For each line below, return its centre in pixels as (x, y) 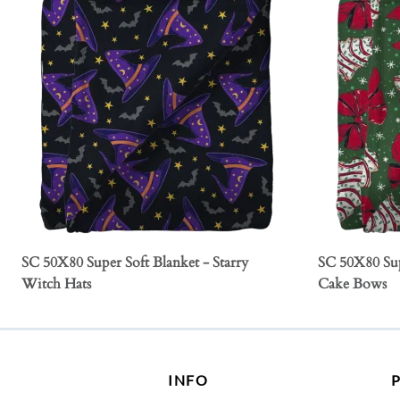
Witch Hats (56, 284)
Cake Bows (352, 284)
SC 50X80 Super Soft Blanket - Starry (135, 263)
